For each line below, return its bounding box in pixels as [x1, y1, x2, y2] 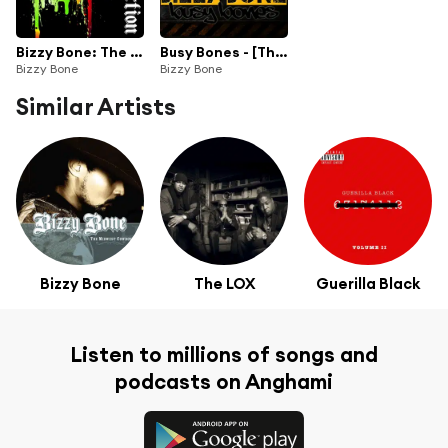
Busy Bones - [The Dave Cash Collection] [275, 42, 287, 61]
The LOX [193, 274, 255, 294]
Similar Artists [16, 91, 176, 121]
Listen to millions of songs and [70, 341, 378, 369]
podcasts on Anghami [115, 368, 333, 396]
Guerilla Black [316, 274, 420, 294]
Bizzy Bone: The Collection [130, 42, 142, 61]
